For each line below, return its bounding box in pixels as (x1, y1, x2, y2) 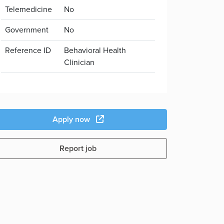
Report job (59, 142, 96, 154)
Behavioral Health (64, 44, 126, 56)
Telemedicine (5, 3, 52, 15)
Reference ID (5, 44, 51, 56)
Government (5, 24, 48, 35)
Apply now (52, 113, 92, 125)
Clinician (64, 56, 94, 68)
